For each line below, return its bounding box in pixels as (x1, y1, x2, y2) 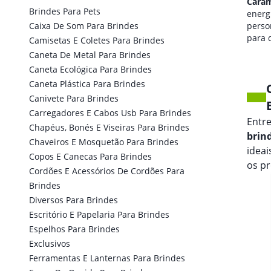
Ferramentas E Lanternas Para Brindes (29, 252, 185, 264)
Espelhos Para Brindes (29, 223, 120, 235)
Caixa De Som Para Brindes (29, 20, 139, 31)
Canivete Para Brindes (29, 93, 119, 104)
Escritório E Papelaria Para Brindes (29, 209, 169, 220)
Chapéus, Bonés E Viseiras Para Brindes (29, 122, 189, 133)
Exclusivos (29, 238, 70, 249)
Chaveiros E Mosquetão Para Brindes (29, 136, 178, 148)
